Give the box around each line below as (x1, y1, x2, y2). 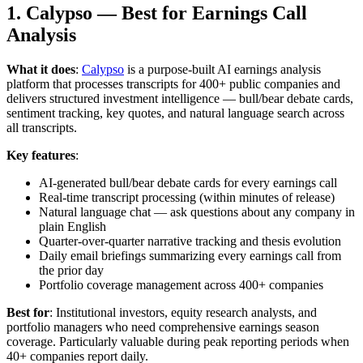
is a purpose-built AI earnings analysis (124, 62, 321, 77)
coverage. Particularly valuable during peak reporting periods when (6, 335, 349, 349)
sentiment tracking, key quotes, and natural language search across (6, 106, 344, 121)
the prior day (39, 263, 104, 278)
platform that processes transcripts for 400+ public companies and (6, 77, 340, 92)
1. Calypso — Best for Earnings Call (6, 2, 307, 24)
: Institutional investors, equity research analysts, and (49, 305, 317, 320)
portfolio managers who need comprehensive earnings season (6, 320, 319, 335)
